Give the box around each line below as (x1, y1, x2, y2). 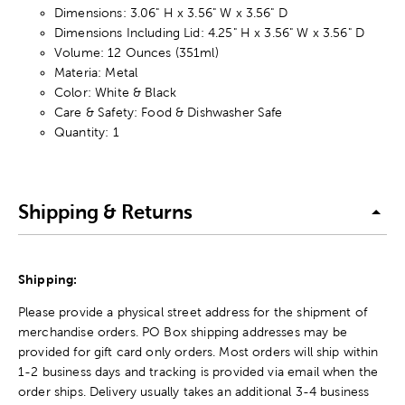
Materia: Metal (54, 64, 138, 80)
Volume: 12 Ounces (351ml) (54, 44, 219, 60)
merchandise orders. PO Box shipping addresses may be (18, 324, 347, 339)
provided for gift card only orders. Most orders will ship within (18, 344, 379, 359)
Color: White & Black (54, 84, 177, 99)
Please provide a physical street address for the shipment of (18, 304, 368, 319)
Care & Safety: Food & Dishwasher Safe (54, 104, 283, 119)
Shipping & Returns (18, 201, 193, 224)
